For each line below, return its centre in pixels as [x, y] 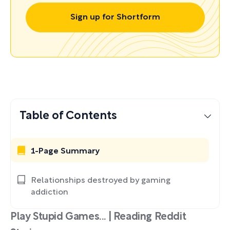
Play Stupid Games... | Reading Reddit [98, 217]
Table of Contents [68, 116]
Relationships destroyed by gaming [101, 181]
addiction [50, 193]
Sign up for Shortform [115, 17]
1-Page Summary [65, 151]
